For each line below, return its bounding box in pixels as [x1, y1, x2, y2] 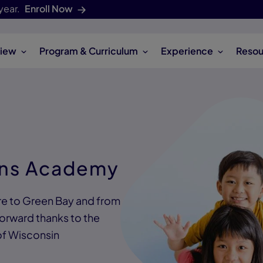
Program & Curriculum [39, 44, 139, 57]
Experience [161, 44, 214, 57]
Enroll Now [25, 2, 73, 15]
